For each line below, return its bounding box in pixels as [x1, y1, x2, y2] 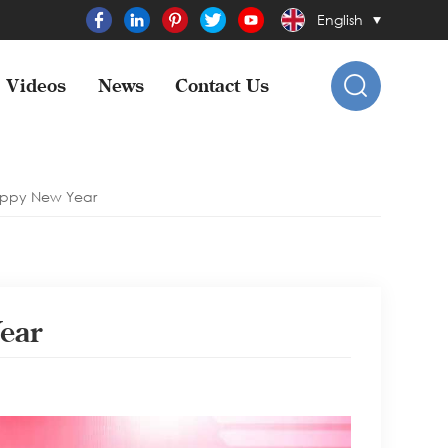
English [316, 10, 363, 29]
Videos [7, 75, 67, 97]
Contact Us [175, 75, 270, 97]
